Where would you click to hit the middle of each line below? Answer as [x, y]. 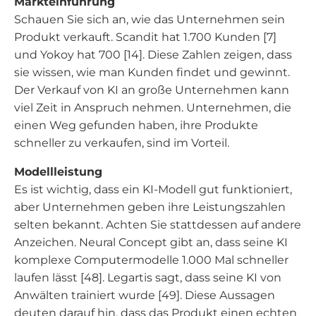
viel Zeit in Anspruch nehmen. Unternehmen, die [153, 108]
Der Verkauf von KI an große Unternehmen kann [152, 90]
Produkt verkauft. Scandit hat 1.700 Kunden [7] [145, 37]
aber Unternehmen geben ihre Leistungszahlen [150, 207]
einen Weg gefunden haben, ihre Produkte [136, 125]
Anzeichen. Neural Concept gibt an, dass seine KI [151, 242]
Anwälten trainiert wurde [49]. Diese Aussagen [145, 295]
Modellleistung [58, 172]
